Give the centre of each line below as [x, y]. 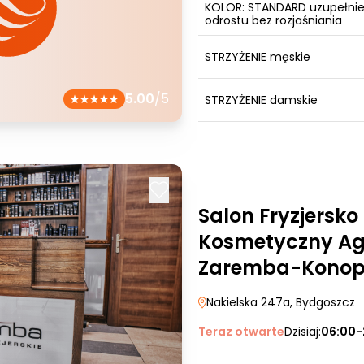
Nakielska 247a [248, 302]
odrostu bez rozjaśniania [273, 20]
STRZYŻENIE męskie [258, 57]
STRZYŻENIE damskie [261, 100]
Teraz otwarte [241, 331]
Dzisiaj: [303, 331]
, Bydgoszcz [323, 302]
